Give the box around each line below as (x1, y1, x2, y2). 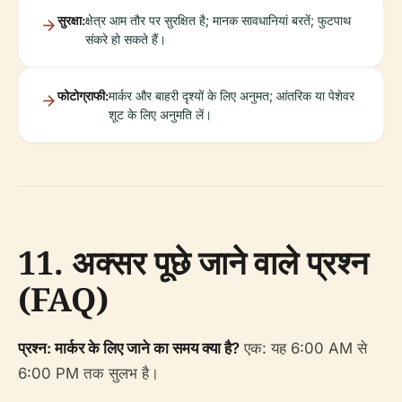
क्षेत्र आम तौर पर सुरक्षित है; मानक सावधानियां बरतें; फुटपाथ (85, 13, 351, 28)
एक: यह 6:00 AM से (240, 339, 367, 357)
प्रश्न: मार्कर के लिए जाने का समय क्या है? (18, 339, 240, 357)
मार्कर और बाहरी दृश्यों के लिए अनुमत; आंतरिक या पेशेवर (109, 88, 354, 103)
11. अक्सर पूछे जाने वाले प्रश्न (18, 240, 368, 284)
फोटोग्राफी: (57, 88, 109, 103)
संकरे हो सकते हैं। (85, 31, 166, 47)
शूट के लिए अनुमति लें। (109, 107, 212, 122)
